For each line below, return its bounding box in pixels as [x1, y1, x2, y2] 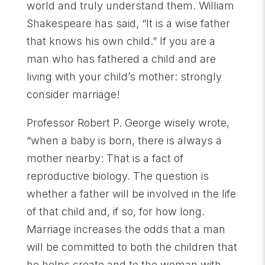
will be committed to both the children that [26, 241, 237, 253]
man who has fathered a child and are [26, 53, 216, 65]
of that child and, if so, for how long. [26, 205, 205, 218]
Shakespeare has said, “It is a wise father [26, 17, 230, 30]
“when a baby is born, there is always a [26, 134, 222, 147]
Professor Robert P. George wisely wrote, [26, 117, 230, 129]
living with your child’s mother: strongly [26, 70, 222, 83]
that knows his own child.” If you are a [26, 35, 215, 47]
